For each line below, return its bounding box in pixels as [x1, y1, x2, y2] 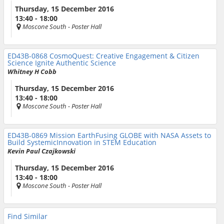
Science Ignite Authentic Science [7, 57, 116, 67]
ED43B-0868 [7, 50, 49, 60]
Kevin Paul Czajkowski [7, 146, 75, 155]
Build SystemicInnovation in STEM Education [7, 137, 156, 147]
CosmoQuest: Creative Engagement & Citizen [49, 50, 199, 60]
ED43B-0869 [7, 130, 49, 140]
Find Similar [7, 211, 47, 221]
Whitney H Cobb [7, 66, 56, 76]
